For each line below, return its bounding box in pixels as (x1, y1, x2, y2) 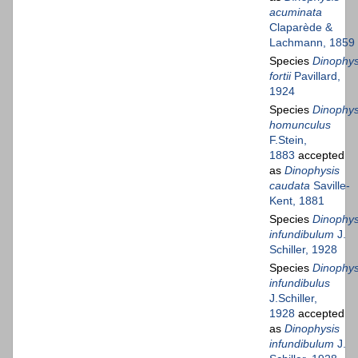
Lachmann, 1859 (269, 35, 355, 49)
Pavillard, (291, 69, 340, 82)
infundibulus (269, 276, 330, 289)
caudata (269, 178, 310, 192)
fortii (269, 69, 291, 82)
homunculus (269, 117, 331, 131)
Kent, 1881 (269, 193, 324, 207)
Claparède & (269, 20, 332, 34)
